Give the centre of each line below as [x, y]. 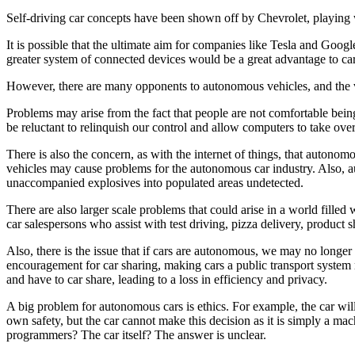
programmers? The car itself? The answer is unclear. [136, 334]
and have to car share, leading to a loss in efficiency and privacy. [167, 279]
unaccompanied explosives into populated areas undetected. [155, 182]
